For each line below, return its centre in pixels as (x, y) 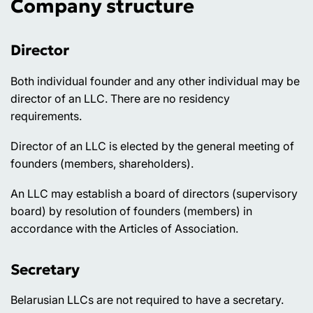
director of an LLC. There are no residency (120, 98)
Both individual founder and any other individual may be (155, 81)
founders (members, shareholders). (102, 163)
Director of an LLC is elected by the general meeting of (152, 146)
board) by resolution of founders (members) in (131, 211)
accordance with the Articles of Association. (124, 228)
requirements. (46, 116)
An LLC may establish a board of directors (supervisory (154, 193)
